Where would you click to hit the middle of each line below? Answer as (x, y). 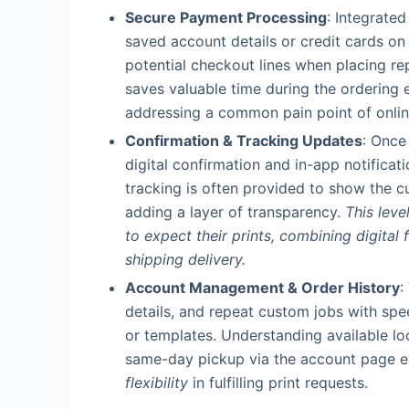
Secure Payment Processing (226, 18)
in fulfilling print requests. (278, 382)
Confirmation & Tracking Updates (244, 141)
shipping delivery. (185, 260)
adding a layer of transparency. (235, 212)
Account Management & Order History (262, 287)
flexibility (157, 382)
